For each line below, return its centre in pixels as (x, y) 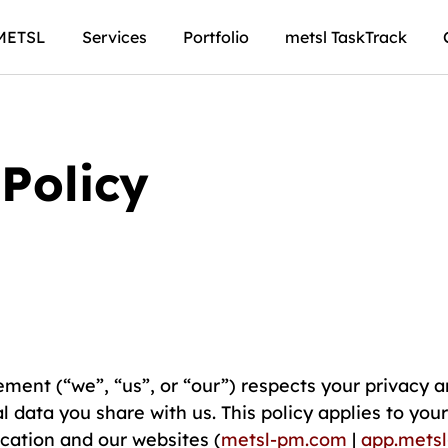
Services (114, 37)
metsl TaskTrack (345, 37)
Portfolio (215, 37)
